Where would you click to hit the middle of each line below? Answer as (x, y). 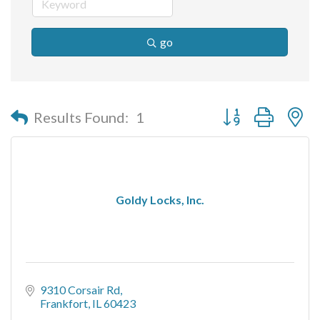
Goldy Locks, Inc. (160, 200)
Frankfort (64, 303)
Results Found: (81, 117)
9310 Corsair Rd (80, 290)
